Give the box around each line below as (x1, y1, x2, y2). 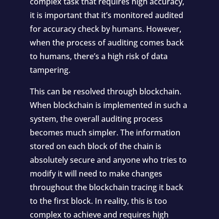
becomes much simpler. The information (29, 127, 180, 138)
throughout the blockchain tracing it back (29, 182, 183, 193)
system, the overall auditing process (29, 113, 163, 124)
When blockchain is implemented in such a (29, 100, 187, 110)
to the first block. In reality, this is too (29, 196, 167, 206)
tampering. (29, 65, 70, 75)
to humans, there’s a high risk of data (29, 51, 168, 62)
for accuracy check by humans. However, (29, 23, 181, 34)
